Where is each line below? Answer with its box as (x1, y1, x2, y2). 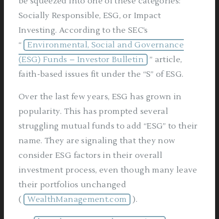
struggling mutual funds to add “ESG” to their (19, 121, 198, 131)
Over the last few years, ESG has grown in (19, 92, 182, 102)
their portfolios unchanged (19, 180, 127, 190)
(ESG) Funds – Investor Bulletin (19, 55, 144, 65)
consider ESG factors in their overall (19, 151, 162, 160)
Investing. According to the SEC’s (19, 25, 148, 35)
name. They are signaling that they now (19, 136, 175, 146)
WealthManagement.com (27, 195, 127, 204)
